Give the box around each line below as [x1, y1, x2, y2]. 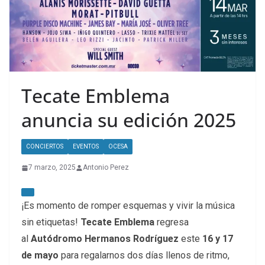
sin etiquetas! [21, 216, 80, 228]
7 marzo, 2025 [28, 163, 76, 172]
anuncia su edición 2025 [21, 107, 236, 133]
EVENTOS [73, 143, 99, 150]
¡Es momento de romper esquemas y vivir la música [21, 200, 235, 212]
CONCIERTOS [26, 143, 63, 150]
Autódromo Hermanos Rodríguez [31, 233, 179, 245]
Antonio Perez [83, 163, 129, 172]
